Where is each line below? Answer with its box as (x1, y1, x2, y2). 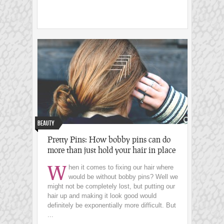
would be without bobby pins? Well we (68, 173, 178, 181)
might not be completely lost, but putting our (47, 182, 175, 190)
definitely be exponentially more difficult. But (47, 201, 176, 209)
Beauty (37, 119, 54, 128)
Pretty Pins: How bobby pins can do (47, 134, 170, 144)
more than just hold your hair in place (47, 145, 175, 155)
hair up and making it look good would (47, 192, 156, 200)
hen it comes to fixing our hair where (68, 163, 173, 171)
